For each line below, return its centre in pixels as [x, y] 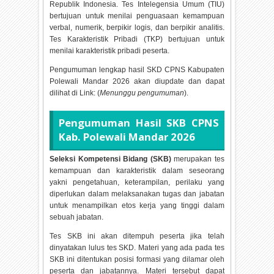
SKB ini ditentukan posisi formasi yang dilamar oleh [137, 259]
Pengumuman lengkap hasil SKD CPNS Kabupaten [137, 70]
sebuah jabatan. [77, 217]
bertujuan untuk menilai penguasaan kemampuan [137, 16]
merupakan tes [198, 159]
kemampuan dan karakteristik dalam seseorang [137, 170]
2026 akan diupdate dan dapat [168, 82]
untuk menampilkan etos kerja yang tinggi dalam [137, 205]
